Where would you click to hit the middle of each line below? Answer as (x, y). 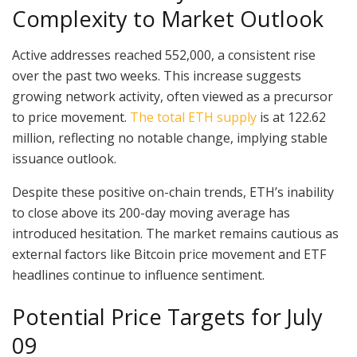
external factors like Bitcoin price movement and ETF (169, 254)
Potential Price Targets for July (167, 317)
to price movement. (71, 117)
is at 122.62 (291, 117)
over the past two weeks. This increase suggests (157, 75)
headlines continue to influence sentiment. (138, 275)
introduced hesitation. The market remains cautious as (175, 233)
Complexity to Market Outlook (168, 19)
